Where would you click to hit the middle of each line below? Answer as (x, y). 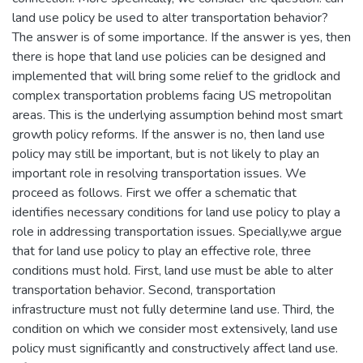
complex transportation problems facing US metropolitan (172, 95)
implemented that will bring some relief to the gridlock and (176, 76)
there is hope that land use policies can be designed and (169, 56)
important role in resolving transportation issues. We (159, 173)
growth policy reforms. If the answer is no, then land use (169, 134)
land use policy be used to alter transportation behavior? (170, 17)
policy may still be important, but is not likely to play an (166, 154)
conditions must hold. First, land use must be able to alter (173, 270)
